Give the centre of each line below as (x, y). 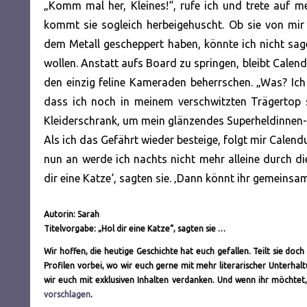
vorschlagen (67, 294)
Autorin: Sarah (72, 214)
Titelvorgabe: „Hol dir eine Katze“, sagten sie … (135, 228)
